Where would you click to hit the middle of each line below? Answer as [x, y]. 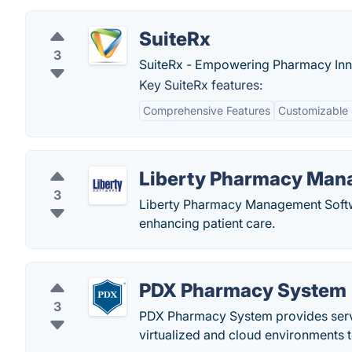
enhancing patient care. [207, 223]
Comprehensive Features [207, 110]
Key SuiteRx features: [201, 85]
